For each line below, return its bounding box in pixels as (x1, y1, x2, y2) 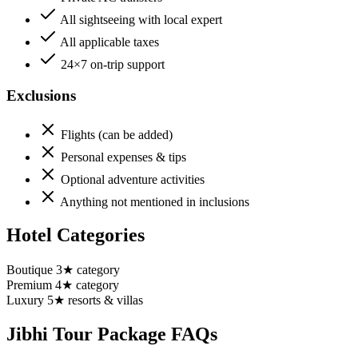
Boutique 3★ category (6, 263, 120, 277)
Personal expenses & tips (61, 149, 186, 164)
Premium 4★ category (6, 278, 119, 292)
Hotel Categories (6, 225, 145, 246)
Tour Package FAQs (48, 324, 217, 345)
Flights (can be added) (61, 127, 173, 141)
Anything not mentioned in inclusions (60, 194, 249, 209)
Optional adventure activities (61, 172, 205, 186)
